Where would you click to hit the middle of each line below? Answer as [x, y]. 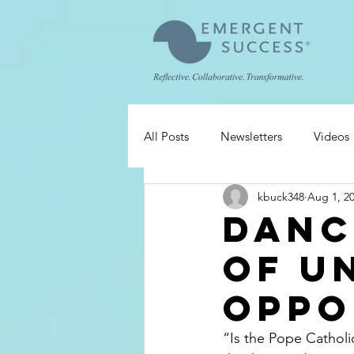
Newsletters [251, 136]
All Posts [166, 136]
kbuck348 [281, 196]
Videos [331, 136]
